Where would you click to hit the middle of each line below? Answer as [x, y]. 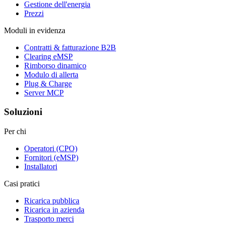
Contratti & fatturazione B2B [70, 47]
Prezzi [34, 13]
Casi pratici [22, 183]
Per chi [15, 131]
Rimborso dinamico [55, 65]
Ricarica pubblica [52, 200]
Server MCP [44, 92]
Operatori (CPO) [51, 148]
